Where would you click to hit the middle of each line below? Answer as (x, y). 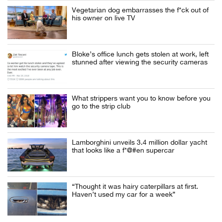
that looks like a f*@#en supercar (123, 150)
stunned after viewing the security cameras (140, 62)
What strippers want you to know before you (141, 98)
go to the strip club (101, 106)
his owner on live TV (104, 18)
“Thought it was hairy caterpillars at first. (135, 187)
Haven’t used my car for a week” (124, 194)
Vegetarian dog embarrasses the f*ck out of (140, 10)
